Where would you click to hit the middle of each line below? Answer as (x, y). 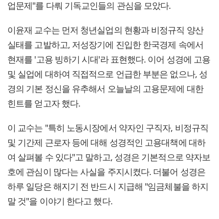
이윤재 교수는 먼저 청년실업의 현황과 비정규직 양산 (105, 30)
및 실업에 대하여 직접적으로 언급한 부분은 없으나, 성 (107, 74)
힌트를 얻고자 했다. (44, 103)
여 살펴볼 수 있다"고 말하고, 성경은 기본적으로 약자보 (109, 157)
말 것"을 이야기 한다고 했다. (60, 201)
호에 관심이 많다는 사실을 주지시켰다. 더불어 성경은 (106, 172)
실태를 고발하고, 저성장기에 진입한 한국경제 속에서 (105, 45)
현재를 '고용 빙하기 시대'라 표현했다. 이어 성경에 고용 (109, 59)
